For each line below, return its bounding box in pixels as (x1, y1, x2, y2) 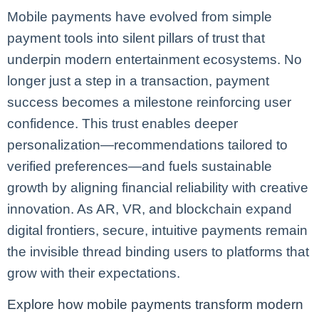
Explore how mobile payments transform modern (7, 296, 303, 312)
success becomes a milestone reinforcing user (7, 94, 291, 110)
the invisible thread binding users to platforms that (7, 244, 309, 259)
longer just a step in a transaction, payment (7, 73, 269, 88)
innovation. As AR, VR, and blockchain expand (7, 201, 292, 216)
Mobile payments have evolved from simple (7, 9, 272, 24)
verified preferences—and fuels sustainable (7, 158, 272, 174)
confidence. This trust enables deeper (7, 115, 238, 131)
